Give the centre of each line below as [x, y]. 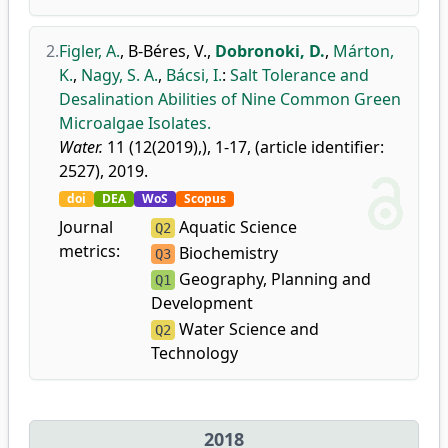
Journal [86, 227]
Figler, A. [89, 51]
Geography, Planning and [272, 279]
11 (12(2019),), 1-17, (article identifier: [243, 147]
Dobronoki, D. [270, 51]
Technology [194, 353]
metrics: [89, 251]
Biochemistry [226, 253]
